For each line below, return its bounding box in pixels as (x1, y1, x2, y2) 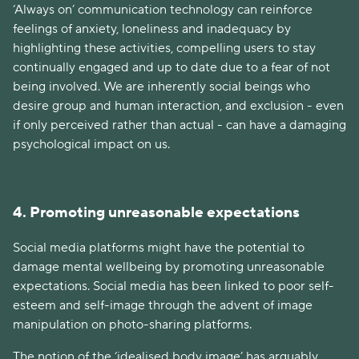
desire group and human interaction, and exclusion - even (13, 98, 344, 115)
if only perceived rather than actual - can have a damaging (13, 117, 346, 134)
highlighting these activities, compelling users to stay (13, 40, 316, 57)
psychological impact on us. (13, 136, 176, 153)
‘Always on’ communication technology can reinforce (13, 2, 313, 18)
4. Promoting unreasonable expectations (13, 202, 300, 222)
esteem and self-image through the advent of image (13, 297, 313, 314)
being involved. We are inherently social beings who (13, 79, 310, 95)
